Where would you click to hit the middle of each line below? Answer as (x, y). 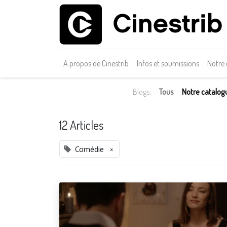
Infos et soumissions (168, 63)
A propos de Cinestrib (96, 63)
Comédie (89, 149)
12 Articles (81, 125)
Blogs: (142, 92)
